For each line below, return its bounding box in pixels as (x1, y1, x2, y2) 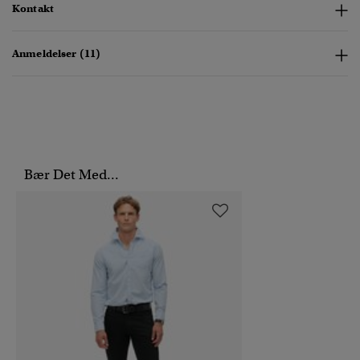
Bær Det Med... (24, 166, 119, 184)
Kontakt (12, 2, 54, 16)
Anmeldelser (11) (12, 47, 101, 61)
